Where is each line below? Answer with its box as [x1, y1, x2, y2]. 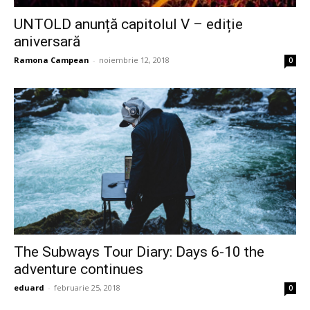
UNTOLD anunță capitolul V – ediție [14, 15, 243, 33]
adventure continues [14, 260, 143, 277]
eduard [14, 282, 44, 293]
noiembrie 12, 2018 [99, 54, 170, 65]
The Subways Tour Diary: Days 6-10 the [14, 243, 264, 260]
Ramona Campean [14, 54, 89, 65]
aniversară [14, 33, 80, 50]
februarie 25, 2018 [54, 282, 120, 293]
